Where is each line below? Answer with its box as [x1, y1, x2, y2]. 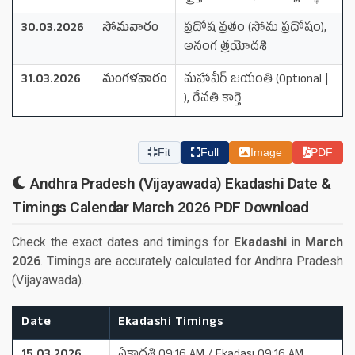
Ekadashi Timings [118, 313, 223, 332]
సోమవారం [102, 19, 158, 38]
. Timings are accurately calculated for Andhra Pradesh [40, 253, 343, 269]
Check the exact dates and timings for [12, 234, 234, 250]
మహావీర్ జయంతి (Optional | [184, 71, 328, 90]
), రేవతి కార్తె [184, 90, 242, 109]
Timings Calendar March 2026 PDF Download [12, 197, 308, 216]
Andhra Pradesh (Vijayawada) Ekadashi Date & [26, 174, 331, 193]
